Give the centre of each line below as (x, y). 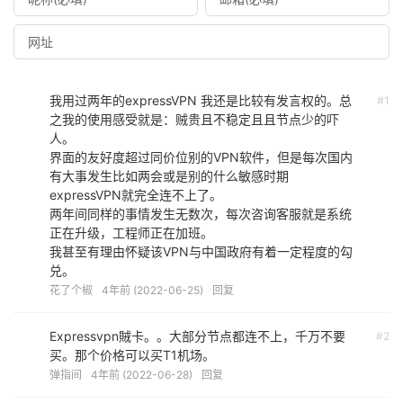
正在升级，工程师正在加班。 (131, 233)
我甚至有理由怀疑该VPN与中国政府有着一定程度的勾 (201, 251)
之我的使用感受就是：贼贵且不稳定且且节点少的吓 (194, 119)
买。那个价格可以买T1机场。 (132, 355)
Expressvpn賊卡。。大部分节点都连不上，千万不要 (197, 336)
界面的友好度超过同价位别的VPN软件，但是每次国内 (201, 157)
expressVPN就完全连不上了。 (136, 195)
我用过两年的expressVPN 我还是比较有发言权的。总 (201, 100)
